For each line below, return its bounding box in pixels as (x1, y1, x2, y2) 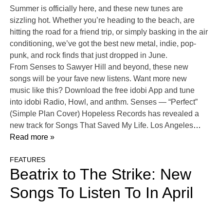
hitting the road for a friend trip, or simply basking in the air (10, 28, 208, 36)
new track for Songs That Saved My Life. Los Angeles (10, 121, 193, 130)
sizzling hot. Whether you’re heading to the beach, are (10, 16, 195, 25)
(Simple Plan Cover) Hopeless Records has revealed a (10, 109, 199, 118)
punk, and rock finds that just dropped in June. (10, 51, 167, 60)
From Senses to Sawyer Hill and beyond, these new (10, 63, 188, 72)
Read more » (10, 133, 54, 142)
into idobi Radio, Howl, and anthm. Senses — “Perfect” (10, 98, 198, 107)
